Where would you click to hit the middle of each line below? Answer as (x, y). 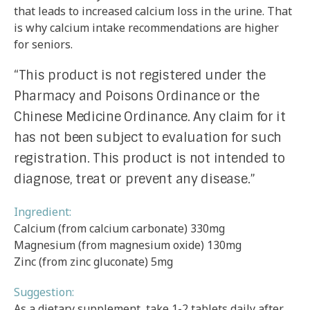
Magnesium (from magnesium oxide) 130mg (128, 245)
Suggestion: (44, 292)
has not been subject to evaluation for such (148, 137)
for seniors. (43, 44)
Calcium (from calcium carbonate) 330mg (119, 228)
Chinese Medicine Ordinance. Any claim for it (150, 117)
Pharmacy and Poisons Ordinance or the (137, 96)
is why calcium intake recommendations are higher (146, 27)
